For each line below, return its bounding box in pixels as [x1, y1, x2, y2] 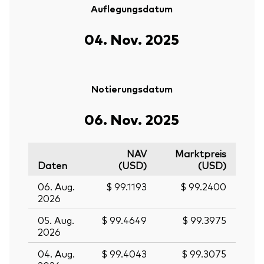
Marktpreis [175, 147, 226, 160]
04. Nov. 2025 [84, 29, 180, 49]
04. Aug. [38, 247, 75, 260]
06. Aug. [38, 180, 75, 193]
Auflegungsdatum [91, 2, 173, 15]
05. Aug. [38, 213, 74, 227]
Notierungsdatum [91, 82, 173, 95]
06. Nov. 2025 [84, 109, 180, 129]
